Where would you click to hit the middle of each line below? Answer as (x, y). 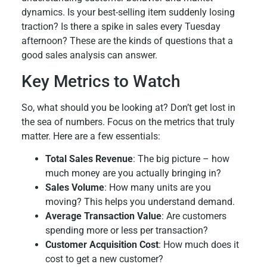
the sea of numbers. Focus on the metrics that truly (128, 122)
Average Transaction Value (103, 216)
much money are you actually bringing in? (133, 173)
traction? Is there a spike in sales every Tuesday (121, 27)
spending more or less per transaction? (126, 231)
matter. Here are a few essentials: (91, 136)
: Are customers (194, 216)
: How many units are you (157, 188)
